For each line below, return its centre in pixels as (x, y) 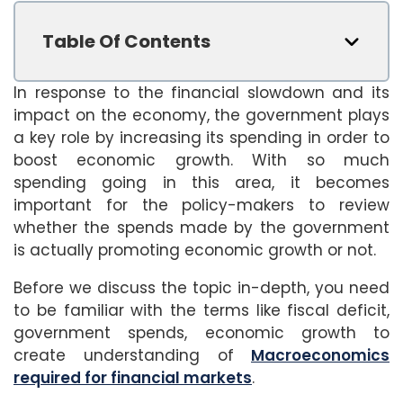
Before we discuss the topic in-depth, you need (201, 287)
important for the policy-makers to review (201, 205)
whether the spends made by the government (201, 227)
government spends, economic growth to (201, 332)
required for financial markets (133, 377)
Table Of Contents (126, 41)
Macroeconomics (320, 355)
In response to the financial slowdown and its (201, 92)
